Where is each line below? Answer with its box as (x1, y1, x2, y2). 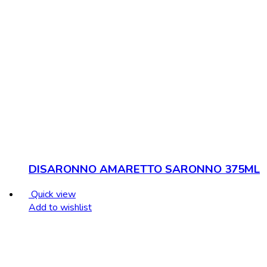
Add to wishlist (29, 201, 92, 215)
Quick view (31, 188, 76, 201)
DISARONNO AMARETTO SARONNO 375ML (29, 161, 260, 177)
